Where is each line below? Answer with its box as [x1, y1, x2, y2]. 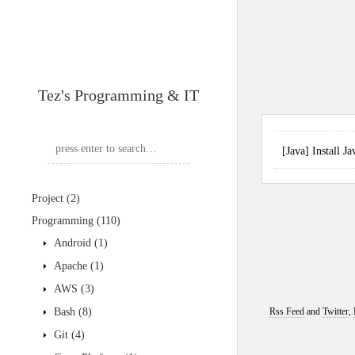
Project [32, 193, 67, 204]
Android [51, 237, 94, 249]
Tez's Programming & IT [38, 86, 199, 104]
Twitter [322, 306, 349, 317]
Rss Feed [269, 306, 304, 317]
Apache [51, 260, 90, 272]
